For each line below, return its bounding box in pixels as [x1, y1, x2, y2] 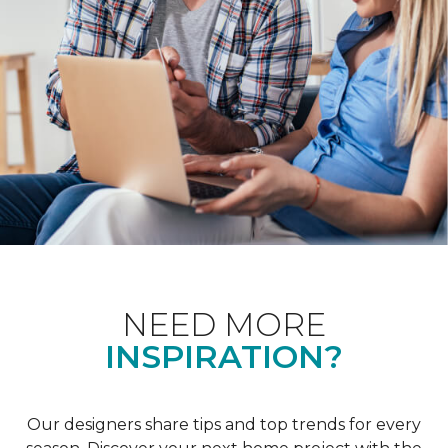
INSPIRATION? [105, 336, 343, 376]
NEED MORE [122, 304, 326, 344]
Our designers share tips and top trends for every [27, 414, 421, 434]
